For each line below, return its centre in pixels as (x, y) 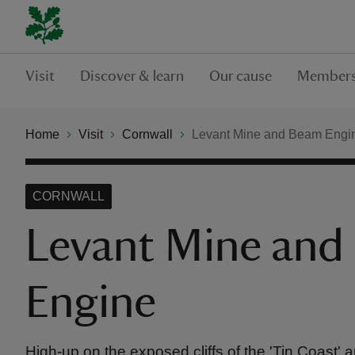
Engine (91, 303)
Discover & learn (132, 76)
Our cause (240, 76)
